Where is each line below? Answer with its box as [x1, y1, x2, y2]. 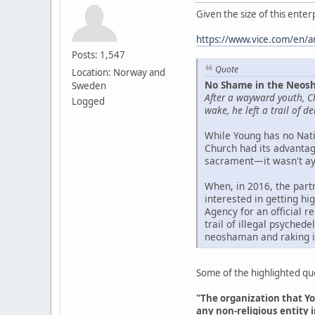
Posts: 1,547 [72, 48, 125, 61]
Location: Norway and [72, 65, 165, 79]
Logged [72, 94, 105, 108]
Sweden [72, 79, 106, 92]
